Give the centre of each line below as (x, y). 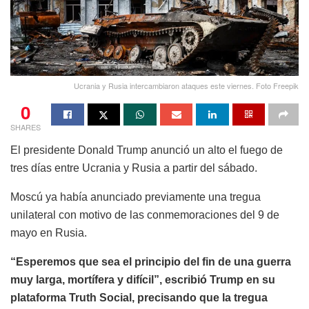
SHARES (26, 127)
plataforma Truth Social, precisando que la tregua (139, 298)
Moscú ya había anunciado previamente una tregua (136, 197)
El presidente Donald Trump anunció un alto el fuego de (147, 150)
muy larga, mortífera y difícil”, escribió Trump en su (143, 280)
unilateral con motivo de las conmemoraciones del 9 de (145, 215)
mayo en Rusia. (49, 233)
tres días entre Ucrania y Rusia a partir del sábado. (134, 168)
